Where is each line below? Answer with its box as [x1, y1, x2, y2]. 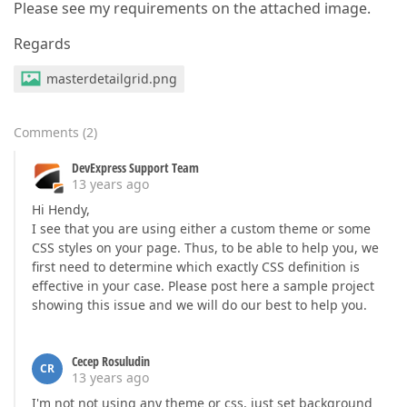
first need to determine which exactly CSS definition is [32, 258, 360, 275]
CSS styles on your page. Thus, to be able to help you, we [32, 239, 379, 256]
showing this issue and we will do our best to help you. [32, 296, 367, 313]
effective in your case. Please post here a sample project [32, 277, 374, 294]
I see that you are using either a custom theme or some [32, 220, 371, 237]
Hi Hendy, [32, 201, 90, 218]
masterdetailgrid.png [46, 70, 177, 87]
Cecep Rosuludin [72, 352, 150, 370]
